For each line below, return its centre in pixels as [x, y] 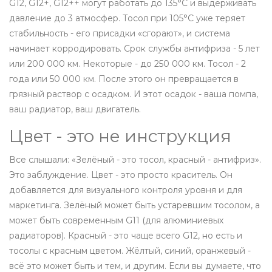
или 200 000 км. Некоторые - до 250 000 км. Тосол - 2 [127, 64]
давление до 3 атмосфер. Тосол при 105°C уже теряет [127, 19]
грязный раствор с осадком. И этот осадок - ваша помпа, [134, 94]
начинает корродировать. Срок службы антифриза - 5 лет [134, 49]
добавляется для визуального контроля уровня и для [126, 190]
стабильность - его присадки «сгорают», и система [120, 34]
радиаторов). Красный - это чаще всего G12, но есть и [126, 236]
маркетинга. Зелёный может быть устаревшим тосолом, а [134, 206]
